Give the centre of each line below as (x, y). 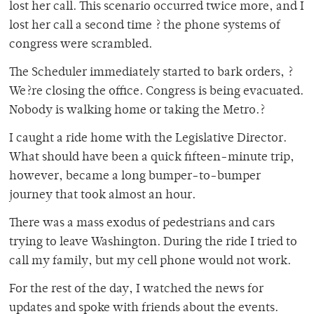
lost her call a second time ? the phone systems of (145, 26)
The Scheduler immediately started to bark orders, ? (151, 73)
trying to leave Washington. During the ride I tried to (153, 243)
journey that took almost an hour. (102, 196)
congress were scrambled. (81, 45)
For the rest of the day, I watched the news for (136, 290)
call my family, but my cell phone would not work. (150, 262)
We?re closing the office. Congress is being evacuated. (156, 92)
